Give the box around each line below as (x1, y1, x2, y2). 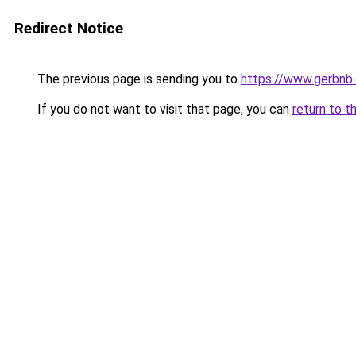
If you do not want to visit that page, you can (34, 102, 292, 117)
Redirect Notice (14, 19, 123, 37)
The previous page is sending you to (34, 72, 241, 87)
